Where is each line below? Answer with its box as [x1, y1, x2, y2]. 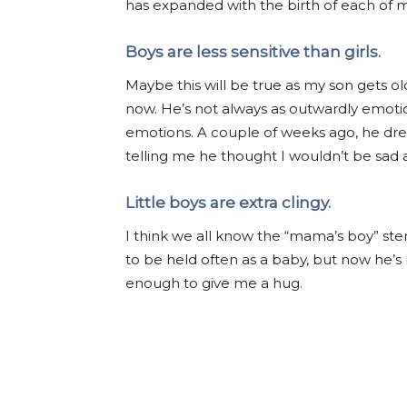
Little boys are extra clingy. [125, 194, 334, 212]
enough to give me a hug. [125, 274, 306, 292]
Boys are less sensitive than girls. [125, 43, 384, 61]
